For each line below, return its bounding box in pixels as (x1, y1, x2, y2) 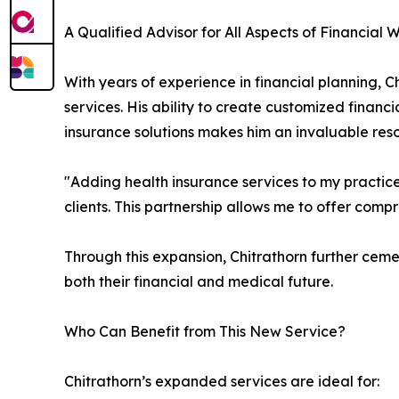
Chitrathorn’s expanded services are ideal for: (64, 371, 379, 390)
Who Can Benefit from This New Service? (64, 322, 346, 340)
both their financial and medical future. (64, 272, 333, 290)
